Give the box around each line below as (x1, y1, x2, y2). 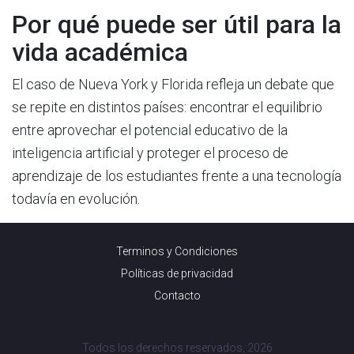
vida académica (12, 37, 188, 68)
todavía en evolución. (12, 190, 140, 208)
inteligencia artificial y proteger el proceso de (12, 145, 288, 162)
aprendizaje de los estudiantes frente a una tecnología (12, 168, 341, 185)
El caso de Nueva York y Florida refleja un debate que (12, 76, 334, 93)
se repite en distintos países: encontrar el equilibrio (12, 99, 322, 116)
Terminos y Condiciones (116, 245, 238, 258)
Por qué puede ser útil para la (12, 9, 341, 40)
